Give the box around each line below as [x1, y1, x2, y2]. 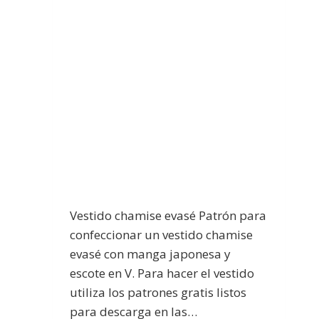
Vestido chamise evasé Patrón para [69, 206, 266, 224]
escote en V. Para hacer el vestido [69, 264, 254, 281]
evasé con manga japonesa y [69, 245, 231, 262]
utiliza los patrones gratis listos [69, 283, 246, 300]
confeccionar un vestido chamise [69, 226, 253, 243]
